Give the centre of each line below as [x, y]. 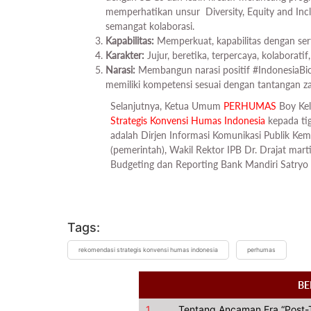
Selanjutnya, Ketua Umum [167, 106]
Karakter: [125, 56]
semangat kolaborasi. [151, 26]
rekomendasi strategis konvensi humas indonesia [148, 250]
